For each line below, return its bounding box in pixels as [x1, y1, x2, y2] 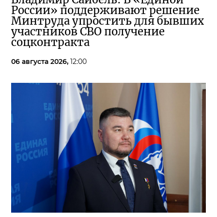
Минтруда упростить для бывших [11, 14, 204, 28]
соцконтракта [11, 35, 90, 49]
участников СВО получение [11, 25, 165, 38]
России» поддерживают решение [11, 3, 200, 17]
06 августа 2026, [11, 57, 70, 66]
